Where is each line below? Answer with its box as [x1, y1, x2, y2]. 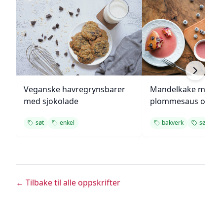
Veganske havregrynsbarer [24, 84, 125, 95]
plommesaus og [150, 96, 210, 107]
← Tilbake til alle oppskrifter [16, 177, 120, 188]
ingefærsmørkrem [150, 108, 219, 118]
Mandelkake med [150, 84, 215, 95]
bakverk [162, 118, 184, 127]
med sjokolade [24, 96, 78, 107]
